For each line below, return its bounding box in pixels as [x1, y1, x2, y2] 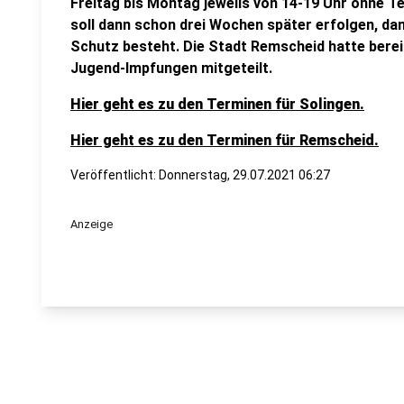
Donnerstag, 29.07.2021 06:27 [159, 168, 330, 182]
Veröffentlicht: [70, 168, 159, 182]
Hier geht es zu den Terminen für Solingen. [70, 96, 364, 113]
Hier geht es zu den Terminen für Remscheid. [70, 132, 379, 149]
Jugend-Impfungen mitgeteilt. [70, 60, 272, 77]
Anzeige [70, 217, 113, 231]
